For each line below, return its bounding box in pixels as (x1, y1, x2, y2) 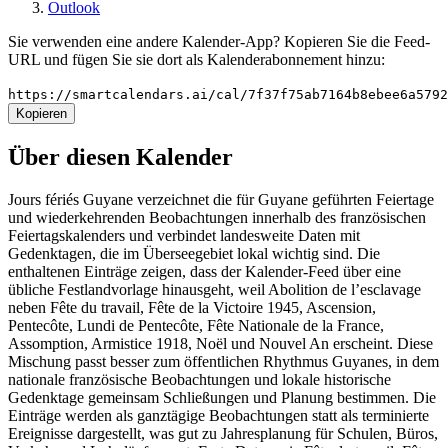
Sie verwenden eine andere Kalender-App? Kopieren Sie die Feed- (8, 33, 430, 51)
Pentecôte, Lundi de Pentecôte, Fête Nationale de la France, (8, 317, 384, 335)
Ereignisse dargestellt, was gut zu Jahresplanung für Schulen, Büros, (8, 425, 438, 443)
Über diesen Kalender (8, 144, 233, 171)
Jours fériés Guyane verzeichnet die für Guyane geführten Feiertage (8, 191, 434, 209)
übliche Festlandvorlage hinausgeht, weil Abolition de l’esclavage (8, 281, 421, 299)
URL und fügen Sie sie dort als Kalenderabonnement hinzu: (8, 51, 385, 69)
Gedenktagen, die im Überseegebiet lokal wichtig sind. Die (8, 245, 380, 263)
